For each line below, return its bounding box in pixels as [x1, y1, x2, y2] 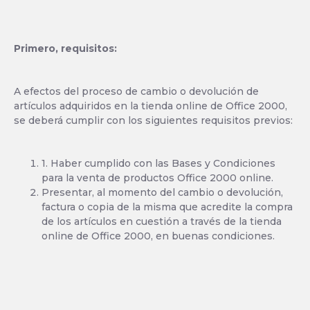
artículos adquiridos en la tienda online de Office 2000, [14, 100, 287, 112]
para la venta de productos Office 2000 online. [42, 172, 273, 184]
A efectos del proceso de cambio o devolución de [14, 85, 259, 98]
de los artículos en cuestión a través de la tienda [42, 215, 282, 228]
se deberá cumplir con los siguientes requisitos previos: [14, 114, 293, 127]
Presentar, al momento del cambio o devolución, [42, 186, 283, 199]
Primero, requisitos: [14, 42, 117, 55]
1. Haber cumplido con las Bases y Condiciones [42, 157, 275, 170]
